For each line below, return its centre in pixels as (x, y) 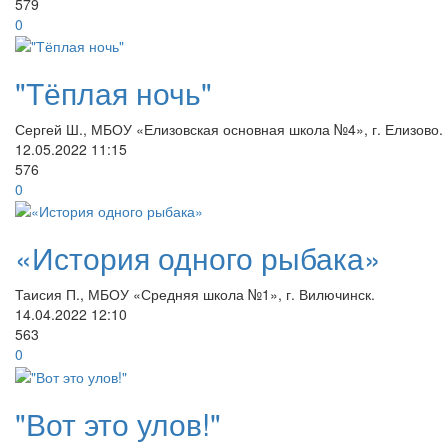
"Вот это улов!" (118, 423)
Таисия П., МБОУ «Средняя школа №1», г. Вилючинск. (195, 294)
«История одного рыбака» (198, 258)
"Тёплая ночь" (113, 92)
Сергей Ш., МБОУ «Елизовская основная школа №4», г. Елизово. (229, 128)
